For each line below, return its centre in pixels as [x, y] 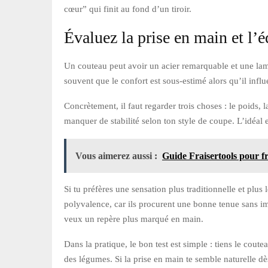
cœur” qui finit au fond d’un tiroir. [128, 9]
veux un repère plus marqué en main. [134, 219]
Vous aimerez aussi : [116, 156]
